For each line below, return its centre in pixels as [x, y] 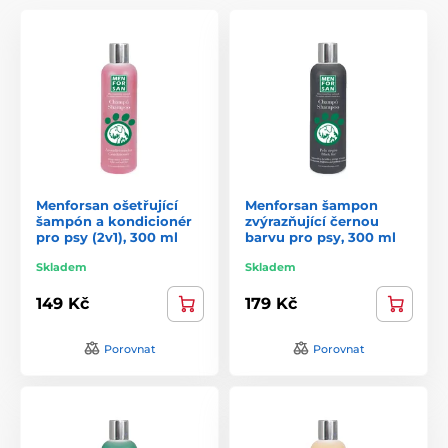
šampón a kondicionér [114, 220]
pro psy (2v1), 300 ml [107, 236]
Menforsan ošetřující [107, 204]
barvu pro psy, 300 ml [320, 236]
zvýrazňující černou [312, 220]
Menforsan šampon [311, 204]
